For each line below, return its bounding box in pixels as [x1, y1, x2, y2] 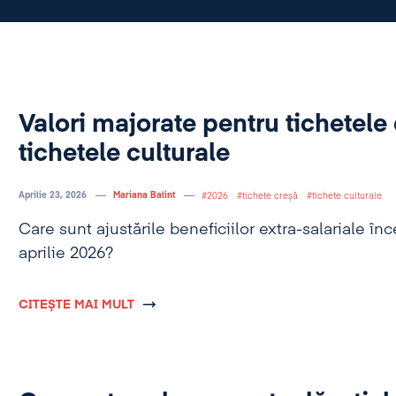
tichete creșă [241, 192, 298, 201]
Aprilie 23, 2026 [18, 191, 87, 200]
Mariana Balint [112, 191, 175, 200]
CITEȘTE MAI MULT [18, 299, 134, 311]
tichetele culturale [18, 141, 230, 166]
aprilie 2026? [18, 246, 113, 262]
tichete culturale [311, 192, 382, 201]
